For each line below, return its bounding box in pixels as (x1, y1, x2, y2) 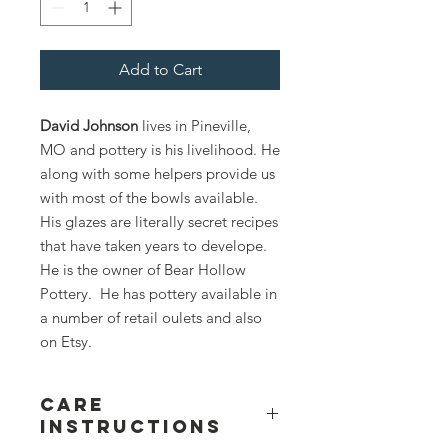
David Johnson (40, 115, 142, 135)
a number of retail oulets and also (40, 307, 262, 327)
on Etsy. (40, 331, 96, 351)
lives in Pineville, (142, 115, 251, 135)
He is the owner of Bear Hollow (40, 259, 246, 279)
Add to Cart (118, 59, 202, 79)
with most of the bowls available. (40, 187, 258, 207)
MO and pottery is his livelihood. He (40, 139, 280, 159)
